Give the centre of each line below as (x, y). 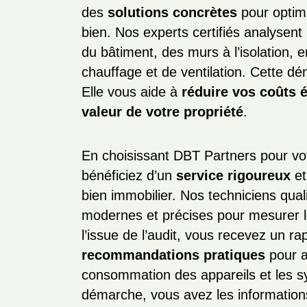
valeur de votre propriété (163, 112)
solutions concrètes (173, 12)
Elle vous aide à (132, 92)
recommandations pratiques (174, 255)
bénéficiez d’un (129, 175)
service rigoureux (234, 175)
